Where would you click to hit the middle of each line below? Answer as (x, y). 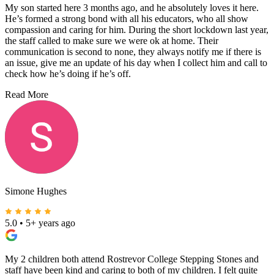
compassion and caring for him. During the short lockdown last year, (137, 30)
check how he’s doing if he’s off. (68, 74)
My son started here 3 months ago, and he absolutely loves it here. (132, 8)
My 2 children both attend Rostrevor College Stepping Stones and (132, 259)
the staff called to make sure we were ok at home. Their (112, 41)
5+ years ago (50, 223)
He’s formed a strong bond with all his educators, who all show (127, 19)
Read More (27, 95)
